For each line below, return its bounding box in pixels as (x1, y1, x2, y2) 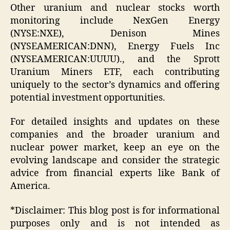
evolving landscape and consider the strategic (10, 155, 220, 167)
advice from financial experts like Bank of (10, 167, 220, 180)
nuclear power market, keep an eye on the (10, 142, 220, 154)
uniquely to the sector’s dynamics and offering (10, 79, 220, 91)
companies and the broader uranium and (10, 129, 220, 141)
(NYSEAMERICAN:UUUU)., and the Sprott (10, 53, 220, 65)
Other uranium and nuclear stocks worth (10, 2, 220, 14)
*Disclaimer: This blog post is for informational (10, 204, 220, 217)
